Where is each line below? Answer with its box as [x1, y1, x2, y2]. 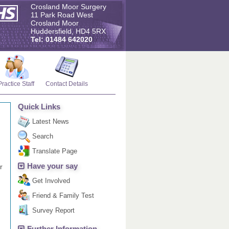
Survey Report [32, 207, 75, 214]
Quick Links [18, 103, 61, 111]
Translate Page [32, 147, 78, 155]
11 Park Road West [31, 11, 93, 19]
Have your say [27, 162, 78, 170]
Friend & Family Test [32, 192, 95, 199]
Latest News [32, 118, 70, 125]
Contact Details [45, 80, 88, 87]
